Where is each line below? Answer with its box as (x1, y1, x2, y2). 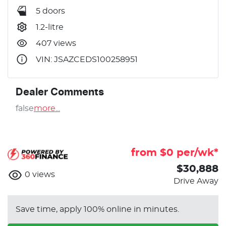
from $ (131, 147, 166, 158)
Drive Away (174, 177, 218, 185)
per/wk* (174, 147, 218, 158)
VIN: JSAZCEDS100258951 (36, 55, 138, 64)
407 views (36, 39, 76, 47)
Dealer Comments (16, 87, 104, 97)
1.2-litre (36, 23, 64, 31)
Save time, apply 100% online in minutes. (16, 205, 179, 213)
